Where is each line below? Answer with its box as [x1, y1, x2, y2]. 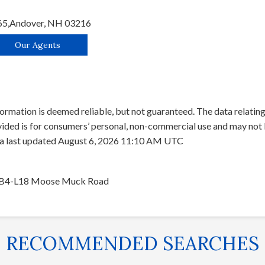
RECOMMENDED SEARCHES [6, 231, 259, 256]
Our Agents [14, 39, 60, 50]
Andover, [9, 17, 47, 29]
